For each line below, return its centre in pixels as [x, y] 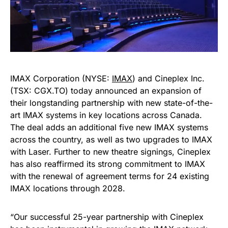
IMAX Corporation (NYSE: [61, 78]
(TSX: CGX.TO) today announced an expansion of [106, 91]
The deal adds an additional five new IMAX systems [109, 127]
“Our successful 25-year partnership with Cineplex [107, 217]
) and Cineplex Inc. [168, 78]
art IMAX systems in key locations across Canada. [106, 115]
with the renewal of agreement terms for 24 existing [110, 176]
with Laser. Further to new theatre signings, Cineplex [110, 152]
